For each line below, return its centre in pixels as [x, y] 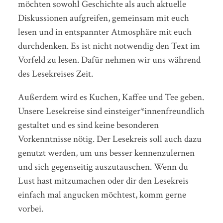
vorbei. [30, 209]
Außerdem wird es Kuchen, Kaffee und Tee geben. [111, 97]
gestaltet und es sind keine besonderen [88, 125]
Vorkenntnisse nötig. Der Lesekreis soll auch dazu [110, 139]
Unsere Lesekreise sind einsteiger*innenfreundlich [111, 111]
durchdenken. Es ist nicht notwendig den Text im [109, 46]
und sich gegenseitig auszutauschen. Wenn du [103, 167]
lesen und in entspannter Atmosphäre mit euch [105, 32]
